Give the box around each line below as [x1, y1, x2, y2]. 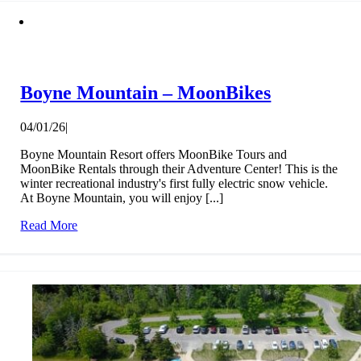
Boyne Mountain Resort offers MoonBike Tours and [20, 147, 288, 161]
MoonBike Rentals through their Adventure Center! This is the [20, 161, 338, 176]
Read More [20, 218, 78, 232]
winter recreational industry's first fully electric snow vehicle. [20, 176, 329, 190]
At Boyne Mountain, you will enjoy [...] [20, 190, 224, 205]
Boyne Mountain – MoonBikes [20, 81, 272, 103]
